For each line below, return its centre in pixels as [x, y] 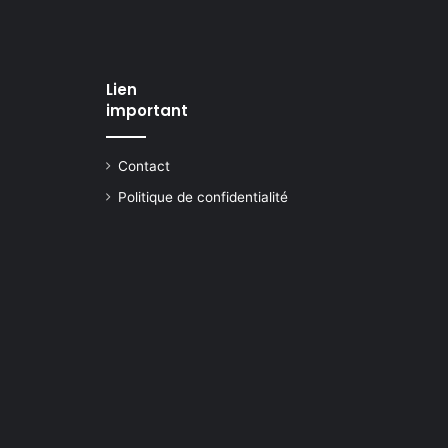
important [147, 110]
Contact [144, 166]
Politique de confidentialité [203, 197]
